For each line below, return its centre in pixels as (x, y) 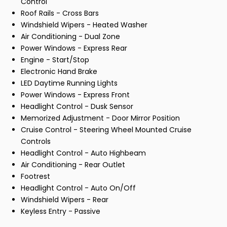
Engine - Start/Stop (55, 60)
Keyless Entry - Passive (61, 211)
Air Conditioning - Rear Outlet (73, 164)
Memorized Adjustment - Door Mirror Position (100, 118)
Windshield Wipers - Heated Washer (84, 25)
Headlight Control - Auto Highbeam (83, 153)
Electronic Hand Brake (59, 71)
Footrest (35, 176)
